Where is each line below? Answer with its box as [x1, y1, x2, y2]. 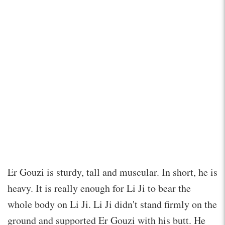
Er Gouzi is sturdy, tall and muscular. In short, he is [8, 165, 217, 179]
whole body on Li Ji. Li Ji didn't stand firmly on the [8, 197, 217, 211]
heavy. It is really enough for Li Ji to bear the [8, 181, 191, 195]
